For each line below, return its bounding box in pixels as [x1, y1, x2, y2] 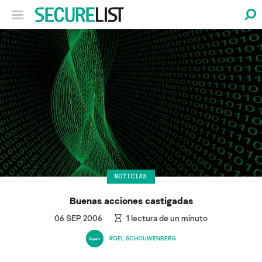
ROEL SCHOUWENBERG [109, 235, 176, 242]
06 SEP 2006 [54, 212, 103, 223]
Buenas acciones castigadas [69, 194, 193, 206]
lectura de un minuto [129, 212, 208, 223]
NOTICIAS [115, 173, 147, 180]
